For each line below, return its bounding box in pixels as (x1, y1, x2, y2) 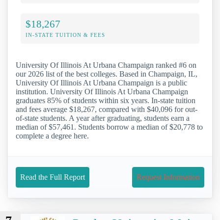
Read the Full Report (20, 173, 85, 182)
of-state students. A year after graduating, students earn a (16, 113, 190, 122)
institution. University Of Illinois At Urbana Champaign (16, 87, 188, 96)
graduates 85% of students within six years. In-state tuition (16, 96, 195, 105)
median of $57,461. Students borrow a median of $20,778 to (16, 122, 203, 131)
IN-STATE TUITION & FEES (26, 31, 105, 38)
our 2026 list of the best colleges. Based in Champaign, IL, (16, 69, 197, 78)
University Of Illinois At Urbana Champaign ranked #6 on (16, 60, 196, 69)
